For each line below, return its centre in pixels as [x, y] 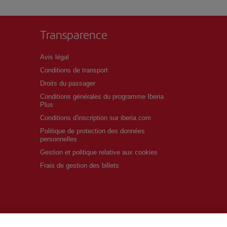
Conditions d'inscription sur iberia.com [96, 118]
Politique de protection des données [92, 131]
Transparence [74, 34]
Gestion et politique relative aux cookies [99, 152]
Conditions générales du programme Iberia [102, 96]
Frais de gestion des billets [80, 165]
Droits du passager [68, 83]
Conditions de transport [74, 70]
